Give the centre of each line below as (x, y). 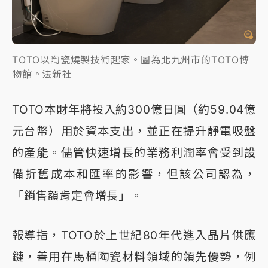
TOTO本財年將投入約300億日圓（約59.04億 (134, 109)
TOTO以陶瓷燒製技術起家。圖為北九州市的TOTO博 (131, 60)
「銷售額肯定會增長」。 (77, 195)
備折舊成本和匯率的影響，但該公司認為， (134, 174)
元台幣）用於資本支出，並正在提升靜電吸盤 (134, 131)
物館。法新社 (42, 74)
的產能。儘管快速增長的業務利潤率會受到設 (134, 152)
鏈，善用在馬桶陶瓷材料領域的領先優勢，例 (134, 256)
